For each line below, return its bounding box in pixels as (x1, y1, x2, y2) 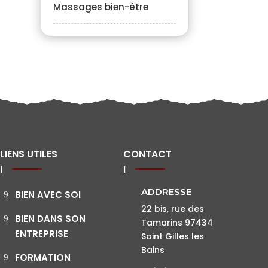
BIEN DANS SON (15, 212, 86, 225)
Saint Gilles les (141, 230, 204, 242)
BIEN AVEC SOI (15, 188, 81, 201)
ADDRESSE (141, 185, 191, 197)
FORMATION (15, 251, 71, 264)
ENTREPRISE (15, 227, 68, 240)
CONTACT (123, 147, 172, 161)
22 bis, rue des (141, 202, 204, 215)
